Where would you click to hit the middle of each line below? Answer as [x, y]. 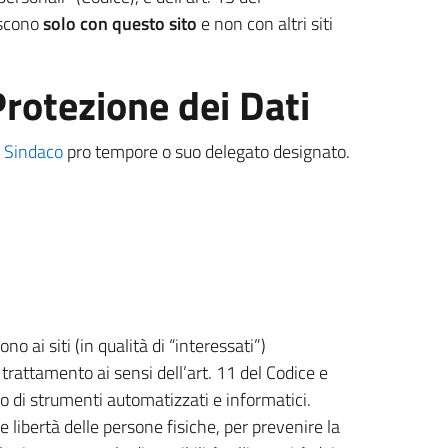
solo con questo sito [120, 23]
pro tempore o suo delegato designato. [206, 151]
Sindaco [33, 151]
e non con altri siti [265, 23]
